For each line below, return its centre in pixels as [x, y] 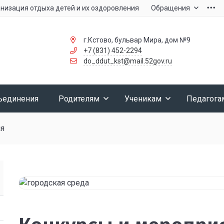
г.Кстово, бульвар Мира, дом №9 [137, 40]
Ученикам [143, 98]
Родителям [79, 98]
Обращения [171, 8]
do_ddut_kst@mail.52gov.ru [127, 61]
